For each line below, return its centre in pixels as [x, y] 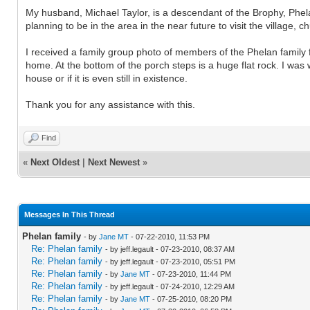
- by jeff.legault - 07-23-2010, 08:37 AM [170, 249]
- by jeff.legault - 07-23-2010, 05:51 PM [170, 261]
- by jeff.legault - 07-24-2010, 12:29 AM [170, 286]
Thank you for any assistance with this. [110, 104]
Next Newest [114, 162]
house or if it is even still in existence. [107, 78]
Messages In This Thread [70, 214]
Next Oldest [55, 162]
